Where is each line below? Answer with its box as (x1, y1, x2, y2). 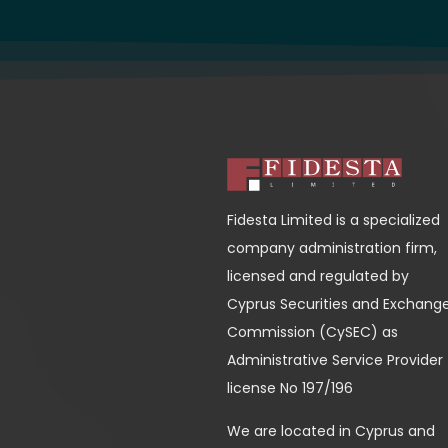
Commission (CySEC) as (227, 322, 398, 343)
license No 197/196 (227, 378, 353, 399)
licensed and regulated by (227, 266, 409, 287)
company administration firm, (227, 238, 437, 259)
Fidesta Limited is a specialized (227, 210, 440, 231)
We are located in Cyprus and (227, 420, 435, 441)
